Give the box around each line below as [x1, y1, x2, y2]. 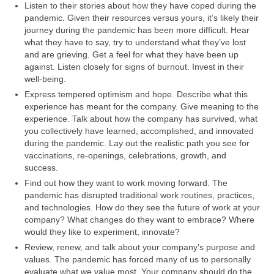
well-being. [24, 74, 66, 84]
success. [24, 163, 58, 172]
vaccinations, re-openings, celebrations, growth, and [24, 150, 226, 160]
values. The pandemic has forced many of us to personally [24, 254, 251, 264]
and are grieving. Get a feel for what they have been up [24, 50, 239, 59]
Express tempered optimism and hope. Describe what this [24, 89, 248, 99]
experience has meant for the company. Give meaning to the [24, 102, 259, 111]
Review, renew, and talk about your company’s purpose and [24, 242, 255, 252]
